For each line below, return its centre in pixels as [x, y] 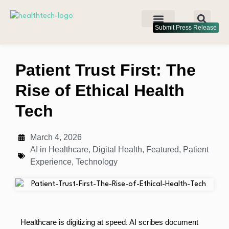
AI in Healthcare [59, 150]
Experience [51, 162]
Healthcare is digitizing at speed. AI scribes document [109, 222]
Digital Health [117, 150]
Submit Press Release [186, 28]
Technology [97, 162]
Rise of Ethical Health [100, 90]
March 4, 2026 [56, 137]
